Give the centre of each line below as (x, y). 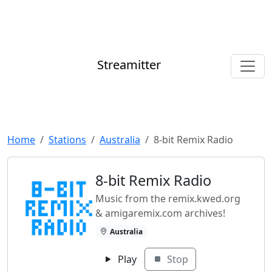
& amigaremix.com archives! (160, 213)
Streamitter (129, 65)
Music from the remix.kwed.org (168, 199)
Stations (67, 140)
